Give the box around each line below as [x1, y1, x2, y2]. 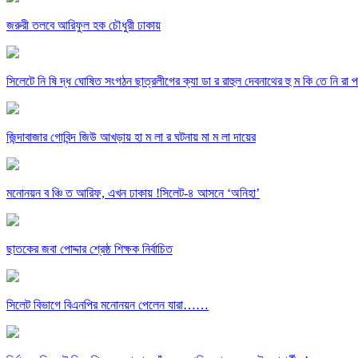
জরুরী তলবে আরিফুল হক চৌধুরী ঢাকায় [6, 18, 161, 32]
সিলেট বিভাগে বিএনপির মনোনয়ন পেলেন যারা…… [6, 297, 209, 312]
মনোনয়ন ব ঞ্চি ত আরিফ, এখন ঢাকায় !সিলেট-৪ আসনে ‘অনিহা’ [6, 185, 260, 200]
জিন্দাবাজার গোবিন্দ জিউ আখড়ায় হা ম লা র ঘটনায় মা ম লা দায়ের [6, 129, 256, 144]
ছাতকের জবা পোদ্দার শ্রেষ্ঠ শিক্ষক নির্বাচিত [6, 241, 173, 256]
